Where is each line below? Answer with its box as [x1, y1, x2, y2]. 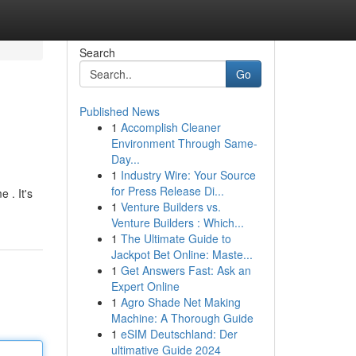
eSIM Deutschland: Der [120, 326, 238, 342]
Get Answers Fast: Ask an [120, 262, 251, 278]
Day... [110, 151, 140, 167]
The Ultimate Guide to [120, 230, 231, 246]
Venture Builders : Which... [110, 215, 244, 230]
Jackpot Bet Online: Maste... [110, 246, 253, 262]
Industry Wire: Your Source [120, 167, 256, 183]
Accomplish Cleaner [120, 119, 221, 135]
